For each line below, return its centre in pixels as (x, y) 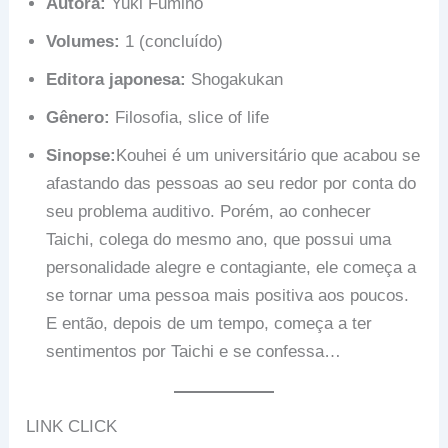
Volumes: (83, 41)
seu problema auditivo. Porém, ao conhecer (209, 211)
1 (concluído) (172, 41)
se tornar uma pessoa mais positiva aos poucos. (228, 295)
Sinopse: (81, 155)
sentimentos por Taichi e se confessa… (194, 351)
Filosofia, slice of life (190, 117)
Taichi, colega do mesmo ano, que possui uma (219, 239)
